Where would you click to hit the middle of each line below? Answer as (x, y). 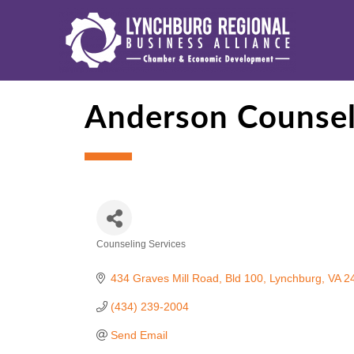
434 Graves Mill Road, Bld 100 (186, 278)
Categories (139, 259)
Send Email (139, 335)
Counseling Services (141, 244)
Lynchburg (295, 278)
